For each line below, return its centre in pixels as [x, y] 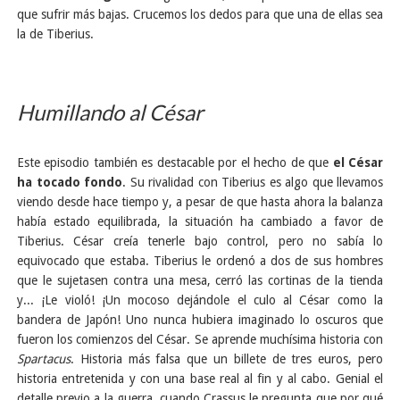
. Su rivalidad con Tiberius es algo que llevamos [253, 183]
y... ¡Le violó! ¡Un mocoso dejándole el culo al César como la [200, 300]
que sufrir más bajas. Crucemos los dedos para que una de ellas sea [200, 15]
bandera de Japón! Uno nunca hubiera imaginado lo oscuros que [200, 320]
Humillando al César [110, 112]
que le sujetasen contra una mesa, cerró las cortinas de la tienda [200, 281]
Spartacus [44, 359]
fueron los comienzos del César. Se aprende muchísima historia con [200, 340]
